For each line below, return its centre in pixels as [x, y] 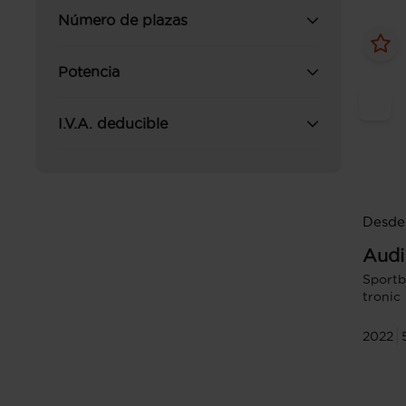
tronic [382, 297]
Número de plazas [123, 20]
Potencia [89, 72]
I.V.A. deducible [113, 123]
